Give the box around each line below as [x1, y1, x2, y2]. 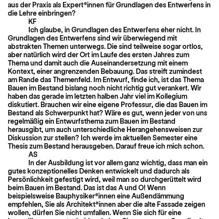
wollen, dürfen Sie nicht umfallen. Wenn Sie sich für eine [8, 208, 181, 217]
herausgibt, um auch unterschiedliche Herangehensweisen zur [8, 125, 202, 133]
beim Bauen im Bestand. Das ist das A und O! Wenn [8, 183, 166, 192]
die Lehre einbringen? [8, 8, 76, 17]
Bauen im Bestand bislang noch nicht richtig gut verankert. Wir [8, 83, 201, 92]
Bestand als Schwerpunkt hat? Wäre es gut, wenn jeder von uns [8, 108, 207, 117]
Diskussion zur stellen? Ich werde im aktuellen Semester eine [8, 133, 197, 142]
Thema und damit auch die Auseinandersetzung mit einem [8, 58, 188, 67]
